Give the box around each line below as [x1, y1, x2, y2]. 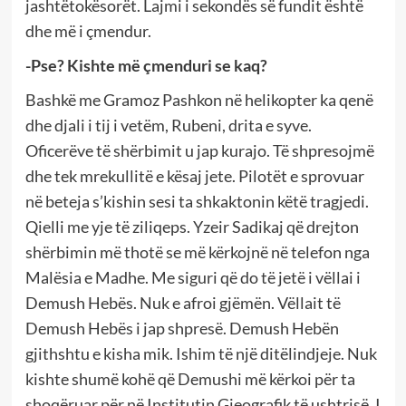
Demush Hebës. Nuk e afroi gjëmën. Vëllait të [24, 292, 341, 313]
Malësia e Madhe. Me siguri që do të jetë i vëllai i [24, 266, 361, 287]
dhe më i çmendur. [24, 20, 151, 41]
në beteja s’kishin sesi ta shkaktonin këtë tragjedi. [24, 190, 369, 211]
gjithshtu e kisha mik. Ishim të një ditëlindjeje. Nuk [24, 343, 377, 363]
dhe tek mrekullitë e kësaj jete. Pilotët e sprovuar [24, 165, 364, 186]
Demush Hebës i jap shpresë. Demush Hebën [24, 317, 339, 338]
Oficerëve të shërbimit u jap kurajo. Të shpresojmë [24, 140, 374, 160]
